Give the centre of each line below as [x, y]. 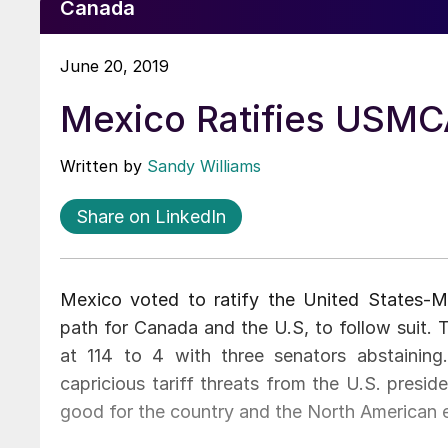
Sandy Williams [204, 165]
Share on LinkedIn [151, 216]
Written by [103, 165]
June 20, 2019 [114, 65]
